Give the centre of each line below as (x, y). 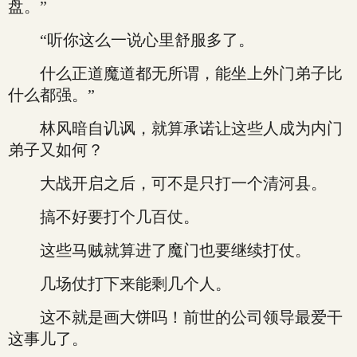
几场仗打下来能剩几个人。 (120, 284)
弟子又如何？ (56, 150)
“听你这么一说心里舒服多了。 (131, 40)
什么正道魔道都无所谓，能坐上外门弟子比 (175, 73)
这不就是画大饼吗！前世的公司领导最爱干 (175, 317)
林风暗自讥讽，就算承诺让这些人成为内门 (175, 128)
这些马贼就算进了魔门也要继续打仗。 (159, 250)
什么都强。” (51, 95)
